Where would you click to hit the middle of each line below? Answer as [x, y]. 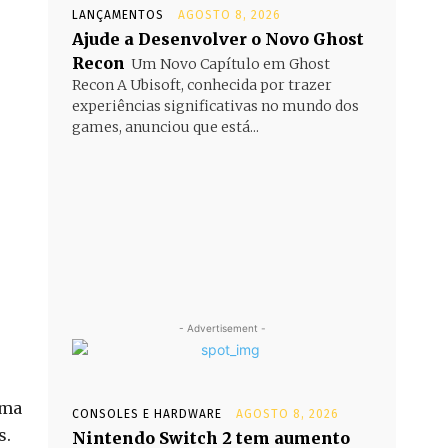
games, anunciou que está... [165, 126]
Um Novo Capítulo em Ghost [230, 63]
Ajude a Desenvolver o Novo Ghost [218, 38]
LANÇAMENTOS [118, 14]
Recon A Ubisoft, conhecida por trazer [202, 84]
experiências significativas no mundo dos [215, 105]
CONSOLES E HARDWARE [147, 413]
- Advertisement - [222, 327]
